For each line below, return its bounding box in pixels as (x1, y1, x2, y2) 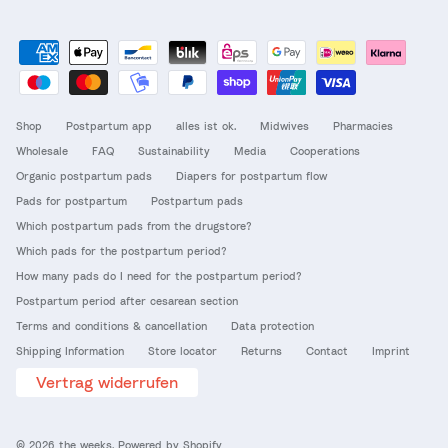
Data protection (231, 318, 314, 332)
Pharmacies (333, 118, 393, 132)
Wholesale (16, 143, 68, 157)
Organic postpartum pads (16, 168, 152, 182)
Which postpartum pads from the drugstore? (16, 218, 252, 232)
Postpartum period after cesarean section (16, 293, 238, 307)
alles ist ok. (176, 118, 236, 132)
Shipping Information (16, 343, 124, 357)
